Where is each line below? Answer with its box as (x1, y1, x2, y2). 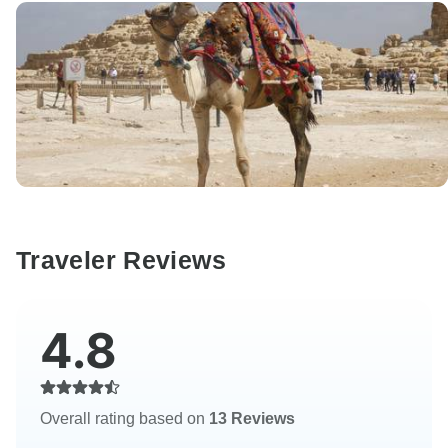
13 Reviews (209, 410, 295, 428)
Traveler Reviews (16, 246, 226, 275)
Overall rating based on (40, 410, 209, 428)
